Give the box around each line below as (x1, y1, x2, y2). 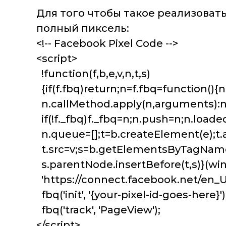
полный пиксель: (36, 22, 129, 35)
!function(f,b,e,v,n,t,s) (36, 68, 150, 80)
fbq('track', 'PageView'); (36, 204, 160, 216)
